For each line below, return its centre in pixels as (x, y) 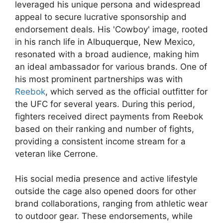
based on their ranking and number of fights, (105, 129)
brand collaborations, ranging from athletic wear (111, 204)
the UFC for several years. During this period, (105, 104)
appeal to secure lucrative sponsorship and (101, 17)
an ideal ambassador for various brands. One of (111, 66)
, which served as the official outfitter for (126, 91)
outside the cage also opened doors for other (106, 191)
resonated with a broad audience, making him (107, 54)
